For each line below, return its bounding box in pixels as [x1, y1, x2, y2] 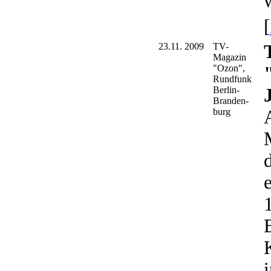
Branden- [213, 95, 249, 106]
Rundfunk [213, 73, 252, 84]
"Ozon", [213, 62, 245, 73]
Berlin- [213, 84, 240, 95]
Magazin [213, 51, 246, 62]
